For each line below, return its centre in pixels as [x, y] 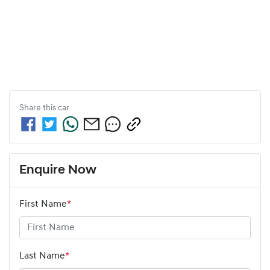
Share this [39, 108]
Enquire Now [58, 170]
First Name [43, 204]
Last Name [42, 256]
